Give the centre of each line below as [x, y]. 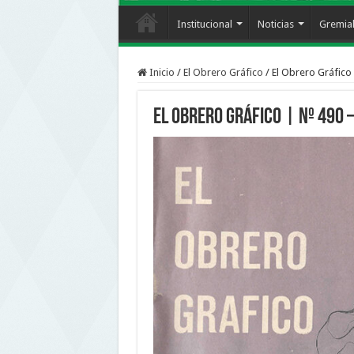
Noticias [275, 24]
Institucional [204, 24]
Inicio [160, 72]
